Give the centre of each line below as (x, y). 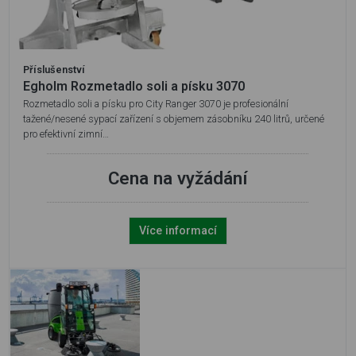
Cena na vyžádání (178, 178)
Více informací (178, 231)
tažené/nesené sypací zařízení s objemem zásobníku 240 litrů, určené (174, 119)
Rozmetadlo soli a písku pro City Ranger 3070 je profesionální (156, 104)
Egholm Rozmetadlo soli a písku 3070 (134, 87)
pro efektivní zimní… (66, 134)
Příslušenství (54, 70)
